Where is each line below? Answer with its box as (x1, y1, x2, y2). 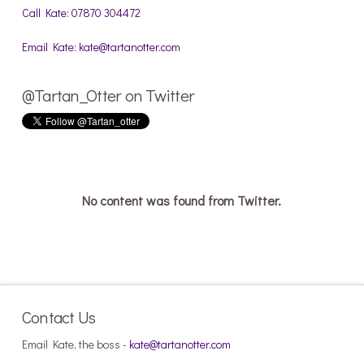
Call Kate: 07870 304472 (21, 5, 141, 21)
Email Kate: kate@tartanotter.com (21, 38, 180, 54)
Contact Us (21, 305, 96, 329)
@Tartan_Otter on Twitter (21, 84, 195, 107)
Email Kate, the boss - (21, 336, 129, 352)
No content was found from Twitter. (82, 192, 282, 210)
